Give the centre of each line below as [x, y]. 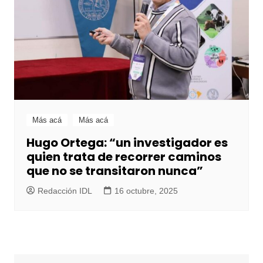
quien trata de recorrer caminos [124, 157]
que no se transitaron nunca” [114, 171]
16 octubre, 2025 [146, 191]
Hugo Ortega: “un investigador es [127, 143]
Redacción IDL [65, 191]
